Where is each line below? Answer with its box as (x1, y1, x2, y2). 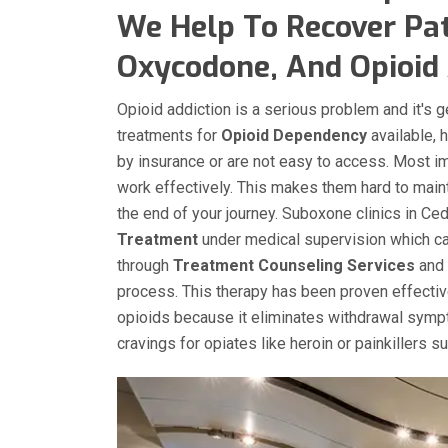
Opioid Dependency (221, 126, 367, 145)
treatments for (117, 126, 221, 145)
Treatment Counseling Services (173, 256, 415, 275)
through (117, 256, 173, 275)
